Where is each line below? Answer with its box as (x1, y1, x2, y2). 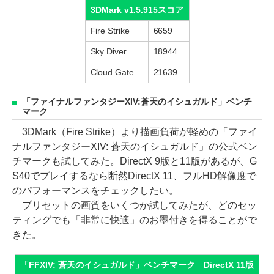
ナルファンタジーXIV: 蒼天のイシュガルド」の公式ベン (12, 141, 257, 152)
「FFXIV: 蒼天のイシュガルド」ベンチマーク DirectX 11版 (20, 259, 254, 270)
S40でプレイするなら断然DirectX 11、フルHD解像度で (12, 170, 256, 181)
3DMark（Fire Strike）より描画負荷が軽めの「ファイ (12, 126, 257, 137)
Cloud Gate (90, 67, 135, 77)
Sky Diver (90, 46, 127, 56)
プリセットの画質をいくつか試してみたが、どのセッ (12, 199, 257, 210)
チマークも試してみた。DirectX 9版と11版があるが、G (12, 155, 257, 166)
